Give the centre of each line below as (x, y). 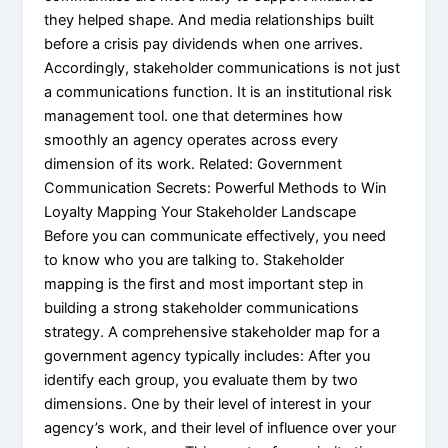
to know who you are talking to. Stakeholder (194, 259)
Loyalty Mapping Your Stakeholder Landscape (200, 211)
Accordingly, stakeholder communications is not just (222, 67)
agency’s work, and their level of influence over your (220, 427)
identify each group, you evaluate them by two (201, 379)
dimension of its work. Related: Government (193, 163)
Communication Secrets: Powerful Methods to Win (216, 187)
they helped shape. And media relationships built (209, 19)
